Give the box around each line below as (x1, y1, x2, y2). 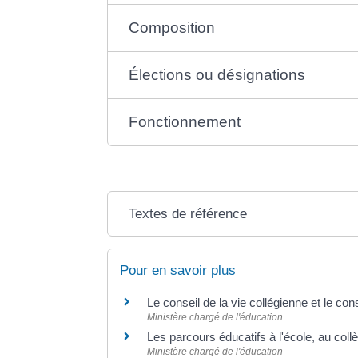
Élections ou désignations (129, 66, 306, 84)
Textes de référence (129, 206, 248, 222)
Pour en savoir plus (120, 263, 237, 279)
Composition (129, 19, 216, 37)
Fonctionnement (129, 113, 241, 131)
